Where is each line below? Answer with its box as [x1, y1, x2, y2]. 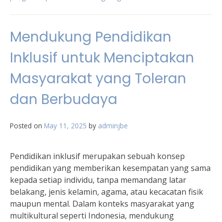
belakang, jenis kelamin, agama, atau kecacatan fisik [10, 186, 203, 197]
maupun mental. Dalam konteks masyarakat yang [10, 198, 194, 209]
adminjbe [98, 121, 128, 130]
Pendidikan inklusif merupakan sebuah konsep [10, 151, 185, 162]
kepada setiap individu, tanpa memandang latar [10, 174, 186, 185]
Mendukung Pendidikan [10, 27, 171, 47]
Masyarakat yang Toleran [10, 69, 186, 88]
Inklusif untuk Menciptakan [10, 48, 194, 67]
